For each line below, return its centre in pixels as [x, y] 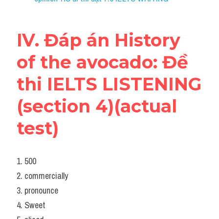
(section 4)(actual [97, 106]
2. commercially [42, 176]
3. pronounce [37, 190]
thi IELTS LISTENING [109, 84]
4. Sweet [31, 205]
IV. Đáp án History [99, 40]
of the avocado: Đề [102, 62]
